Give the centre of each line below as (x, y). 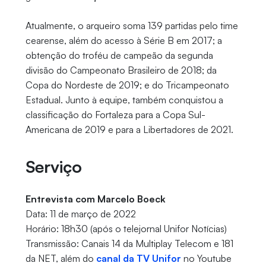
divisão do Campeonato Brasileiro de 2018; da (121, 70)
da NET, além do (61, 259)
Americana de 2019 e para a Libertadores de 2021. (129, 130)
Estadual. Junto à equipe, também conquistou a (124, 100)
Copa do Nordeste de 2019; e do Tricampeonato (127, 85)
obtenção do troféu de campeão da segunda (119, 56)
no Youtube (206, 259)
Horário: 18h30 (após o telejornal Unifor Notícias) (126, 229)
